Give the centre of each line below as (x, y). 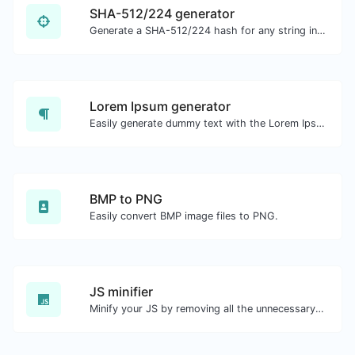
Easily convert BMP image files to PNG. (184, 216)
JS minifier (121, 292)
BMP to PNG (126, 199)
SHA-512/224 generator (162, 13)
